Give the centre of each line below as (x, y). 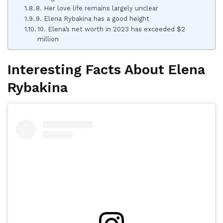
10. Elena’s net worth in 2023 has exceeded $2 (111, 29)
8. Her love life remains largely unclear (97, 8)
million (48, 39)
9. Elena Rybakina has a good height (93, 18)
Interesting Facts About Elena (106, 70)
